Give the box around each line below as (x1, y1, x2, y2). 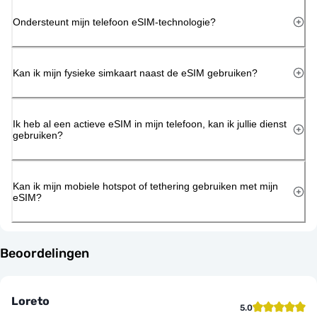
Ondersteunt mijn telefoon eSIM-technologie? (13, 16, 216, 28)
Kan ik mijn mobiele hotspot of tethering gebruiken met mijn (13, 180, 278, 192)
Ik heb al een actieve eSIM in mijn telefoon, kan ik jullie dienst (13, 117, 287, 129)
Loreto (11, 294, 50, 308)
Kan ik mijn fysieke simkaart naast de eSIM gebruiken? (13, 67, 258, 79)
